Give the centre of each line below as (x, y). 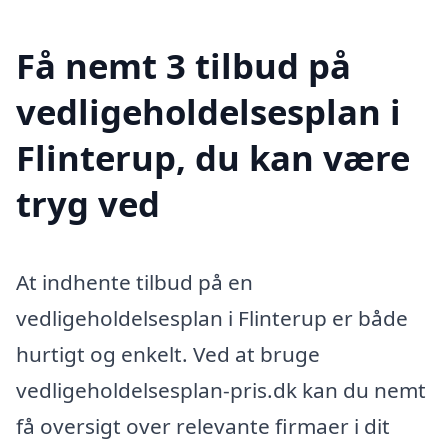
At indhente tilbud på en (134, 281)
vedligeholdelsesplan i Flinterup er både (212, 317)
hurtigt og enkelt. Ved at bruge (168, 353)
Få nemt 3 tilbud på (183, 65)
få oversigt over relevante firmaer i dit (203, 425)
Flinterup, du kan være (213, 157)
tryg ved (88, 203)
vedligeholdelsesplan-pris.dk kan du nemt (221, 389)
